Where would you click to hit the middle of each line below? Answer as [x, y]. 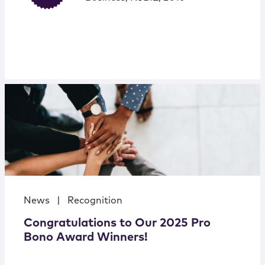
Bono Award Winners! [86, 237]
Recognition [95, 201]
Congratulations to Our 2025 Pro [117, 223]
